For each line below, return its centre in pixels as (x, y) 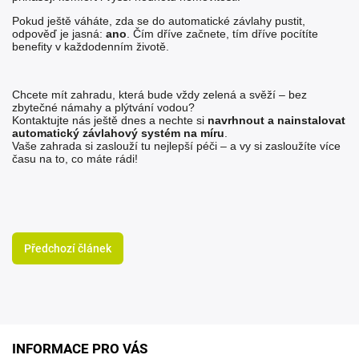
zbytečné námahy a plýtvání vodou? (103, 108)
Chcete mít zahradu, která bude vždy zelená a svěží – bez (159, 95)
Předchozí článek (68, 249)
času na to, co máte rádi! (75, 159)
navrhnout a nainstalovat (276, 121)
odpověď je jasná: (59, 34)
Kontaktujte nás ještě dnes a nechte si (110, 121)
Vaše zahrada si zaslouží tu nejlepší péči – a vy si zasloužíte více (176, 146)
